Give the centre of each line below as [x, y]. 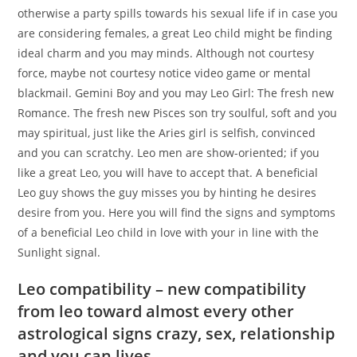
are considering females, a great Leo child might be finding [175, 33]
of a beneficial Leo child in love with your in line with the [169, 233]
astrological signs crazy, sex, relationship [177, 334]
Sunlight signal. [59, 253]
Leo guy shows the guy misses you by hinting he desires [167, 193]
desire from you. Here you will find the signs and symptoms [177, 213]
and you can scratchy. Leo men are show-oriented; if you [169, 153]
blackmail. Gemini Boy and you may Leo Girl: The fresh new [176, 93]
